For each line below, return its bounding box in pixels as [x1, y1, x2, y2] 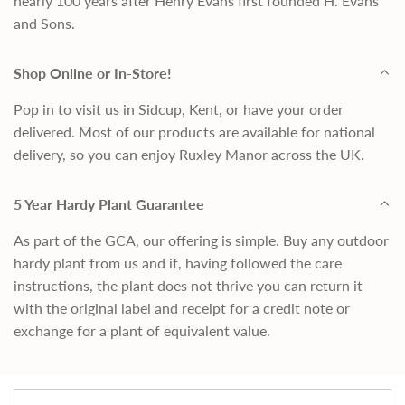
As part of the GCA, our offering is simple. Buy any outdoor [14, 231, 389, 249]
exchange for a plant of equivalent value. [14, 321, 270, 339]
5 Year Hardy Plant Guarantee [14, 194, 204, 212]
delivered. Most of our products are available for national [14, 122, 375, 140]
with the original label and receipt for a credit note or [14, 298, 350, 316]
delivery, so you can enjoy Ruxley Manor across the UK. [14, 145, 364, 163]
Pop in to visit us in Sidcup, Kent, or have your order [14, 99, 344, 118]
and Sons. [14, 14, 75, 32]
